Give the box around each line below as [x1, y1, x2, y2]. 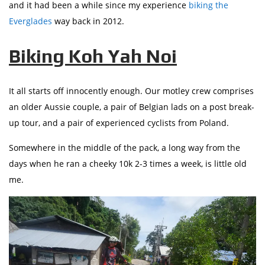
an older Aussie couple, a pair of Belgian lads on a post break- [9, 101, 254, 113]
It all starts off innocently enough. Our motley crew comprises [9, 85, 254, 97]
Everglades [9, 15, 52, 27]
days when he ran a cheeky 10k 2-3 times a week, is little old [9, 158, 247, 170]
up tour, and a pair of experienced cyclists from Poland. [9, 117, 229, 129]
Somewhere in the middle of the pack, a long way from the [9, 142, 240, 154]
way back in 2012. [52, 15, 124, 27]
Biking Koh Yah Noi [9, 45, 177, 67]
